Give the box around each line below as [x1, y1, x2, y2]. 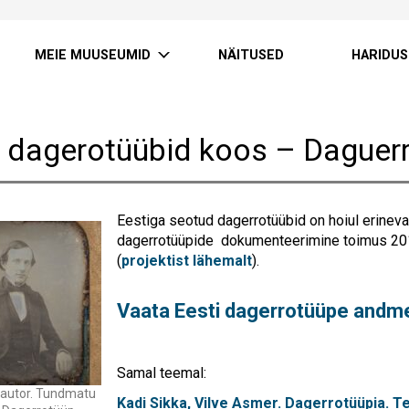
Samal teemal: [117, 364, 206, 383]
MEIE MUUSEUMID [35, 47, 151, 63]
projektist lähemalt [121, 252, 252, 269]
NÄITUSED [218, 47, 284, 63]
